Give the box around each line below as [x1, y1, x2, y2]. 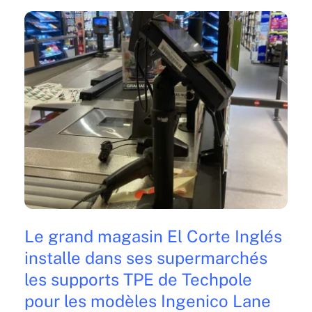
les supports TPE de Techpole [24, 269, 252, 289]
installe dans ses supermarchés [24, 247, 267, 267]
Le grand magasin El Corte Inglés [24, 226, 282, 246]
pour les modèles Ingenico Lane [24, 290, 271, 311]
